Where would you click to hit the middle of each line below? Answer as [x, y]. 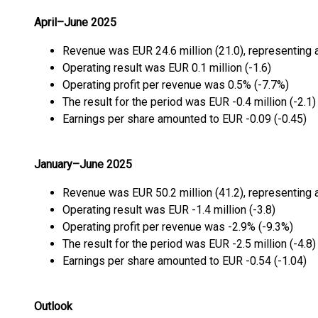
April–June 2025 [75, 22]
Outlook [53, 306]
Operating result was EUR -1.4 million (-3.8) [169, 210]
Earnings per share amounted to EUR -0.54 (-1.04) [185, 261]
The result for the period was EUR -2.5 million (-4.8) [189, 244]
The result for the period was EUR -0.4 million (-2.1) [189, 102]
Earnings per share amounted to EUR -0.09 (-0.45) [185, 119]
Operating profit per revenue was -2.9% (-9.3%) [178, 227]
